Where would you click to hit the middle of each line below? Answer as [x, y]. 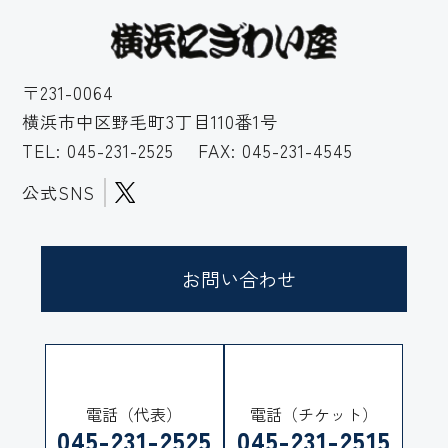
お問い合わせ [238, 279]
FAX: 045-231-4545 [267, 150]
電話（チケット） [313, 413]
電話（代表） [134, 413]
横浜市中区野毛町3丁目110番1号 [150, 121]
